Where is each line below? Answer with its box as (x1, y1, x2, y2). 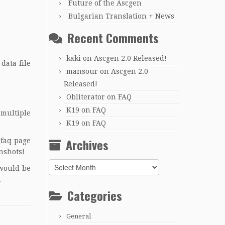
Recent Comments (67, 28, 159, 47)
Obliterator (66, 92, 105, 101)
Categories (67, 186, 122, 204)
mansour (66, 67, 98, 75)
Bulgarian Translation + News (68, 12, 174, 20)
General (66, 212, 91, 220)
